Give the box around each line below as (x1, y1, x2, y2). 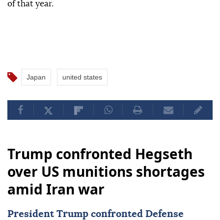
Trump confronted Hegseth (7, 144, 192, 164)
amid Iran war (7, 180, 105, 199)
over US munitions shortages (7, 162, 205, 181)
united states (62, 73, 102, 82)
